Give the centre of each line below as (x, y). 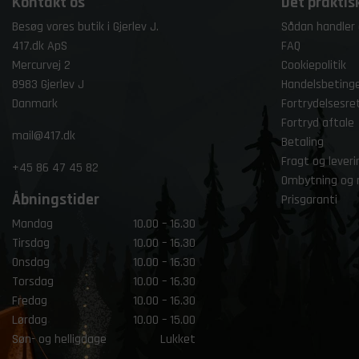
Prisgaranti (309, 200)
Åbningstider (56, 200)
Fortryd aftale (318, 123)
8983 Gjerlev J (48, 85)
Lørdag (30, 320)
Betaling (303, 142)
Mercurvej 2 (41, 65)
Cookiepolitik (314, 65)
